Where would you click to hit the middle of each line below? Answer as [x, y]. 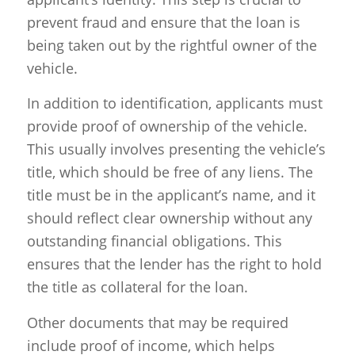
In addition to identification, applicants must [174, 103]
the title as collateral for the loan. [137, 287]
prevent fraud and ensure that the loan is [163, 23]
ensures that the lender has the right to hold [174, 264]
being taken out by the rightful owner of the [172, 46]
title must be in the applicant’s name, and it [171, 195]
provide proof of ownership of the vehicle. [167, 126]
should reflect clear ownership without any [169, 218]
